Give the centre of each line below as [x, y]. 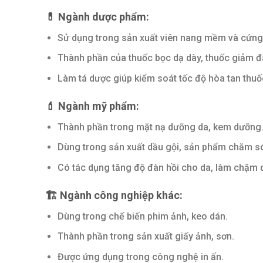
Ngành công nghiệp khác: [120, 195]
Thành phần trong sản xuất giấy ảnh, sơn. [146, 237]
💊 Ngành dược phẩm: [97, 16]
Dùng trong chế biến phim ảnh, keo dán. [142, 216]
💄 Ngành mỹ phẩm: [92, 106]
